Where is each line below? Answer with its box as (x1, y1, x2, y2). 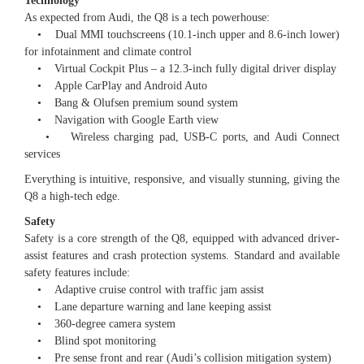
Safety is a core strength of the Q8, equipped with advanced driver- (24, 232, 340, 245)
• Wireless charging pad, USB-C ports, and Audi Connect (24, 131, 340, 144)
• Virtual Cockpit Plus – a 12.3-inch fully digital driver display (24, 63, 336, 76)
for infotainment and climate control (24, 45, 192, 58)
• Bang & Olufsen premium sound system (24, 97, 238, 110)
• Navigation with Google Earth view (24, 114, 219, 127)
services (24, 148, 60, 161)
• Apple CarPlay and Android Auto (24, 80, 207, 93)
